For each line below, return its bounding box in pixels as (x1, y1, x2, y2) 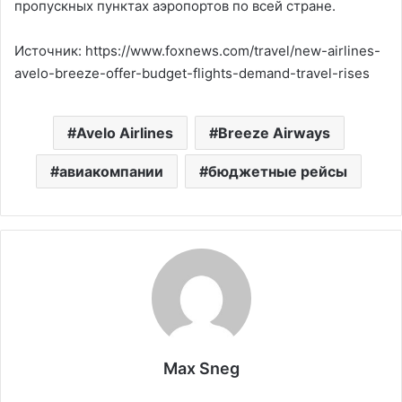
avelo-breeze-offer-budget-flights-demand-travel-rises (14, 64, 370, 82)
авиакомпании (59, 162, 163, 180)
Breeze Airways (218, 123, 330, 142)
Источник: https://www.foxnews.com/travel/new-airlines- (14, 41, 380, 59)
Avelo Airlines (76, 123, 173, 142)
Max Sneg (162, 358, 240, 378)
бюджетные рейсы (208, 162, 347, 180)
